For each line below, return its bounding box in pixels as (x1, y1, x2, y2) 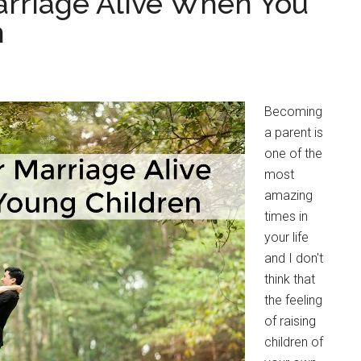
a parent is (264, 125, 323, 140)
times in (264, 209, 308, 224)
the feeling (264, 293, 322, 308)
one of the (264, 146, 322, 161)
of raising (264, 313, 316, 329)
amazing (264, 188, 313, 203)
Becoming (264, 104, 322, 119)
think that (264, 272, 315, 287)
